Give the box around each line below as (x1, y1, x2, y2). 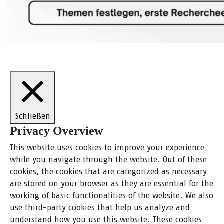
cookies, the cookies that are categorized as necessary (10, 167, 207, 177)
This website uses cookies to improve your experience (10, 143, 204, 153)
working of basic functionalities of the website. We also (10, 191, 213, 201)
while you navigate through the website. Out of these (10, 155, 207, 165)
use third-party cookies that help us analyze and (10, 203, 190, 213)
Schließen (15, 111, 50, 121)
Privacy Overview (10, 124, 103, 138)
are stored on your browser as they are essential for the (10, 179, 213, 189)
